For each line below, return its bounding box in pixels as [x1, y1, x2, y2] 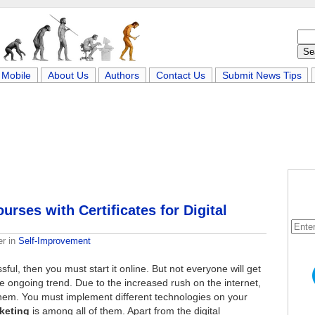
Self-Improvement [18, 236, 91, 246]
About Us [47, 70, 89, 81]
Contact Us [156, 70, 205, 81]
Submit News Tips [221, 70, 302, 81]
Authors [105, 70, 140, 81]
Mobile [1, 70, 32, 81]
